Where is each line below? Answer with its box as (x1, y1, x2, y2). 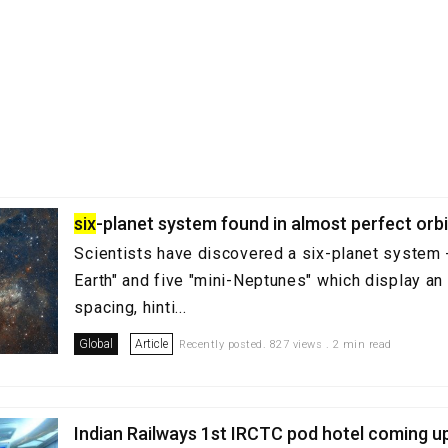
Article (135, 337, 169, 351)
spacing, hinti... (74, 298, 187, 317)
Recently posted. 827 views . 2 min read (179, 338, 392, 351)
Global (79, 337, 114, 351)
